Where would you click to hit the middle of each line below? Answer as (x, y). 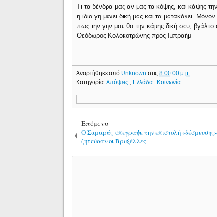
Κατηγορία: (91, 82)
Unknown (135, 73)
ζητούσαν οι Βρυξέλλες (114, 141)
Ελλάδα (144, 82)
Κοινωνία (169, 82)
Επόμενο (95, 123)
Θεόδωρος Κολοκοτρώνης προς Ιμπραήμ (134, 36)
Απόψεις (118, 82)
